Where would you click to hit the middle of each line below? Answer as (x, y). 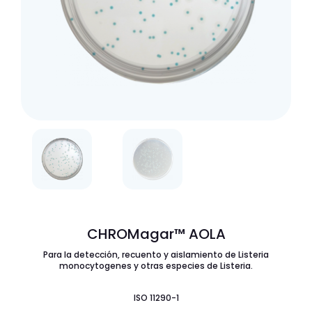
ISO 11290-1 (156, 298)
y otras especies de (176, 266)
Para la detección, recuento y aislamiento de (141, 255)
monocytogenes (95, 266)
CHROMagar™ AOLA (156, 234)
